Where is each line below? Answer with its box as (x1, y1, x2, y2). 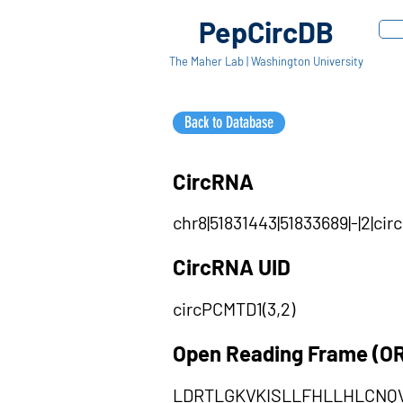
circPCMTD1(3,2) (173, 298, 295, 319)
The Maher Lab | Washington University (168, 54, 363, 68)
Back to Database (184, 112, 273, 132)
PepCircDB (198, 14, 334, 49)
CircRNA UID (173, 254, 291, 280)
